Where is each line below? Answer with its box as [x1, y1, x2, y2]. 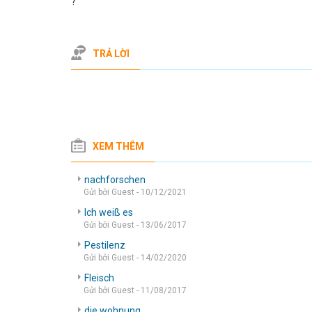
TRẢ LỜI [93, 48, 130, 59]
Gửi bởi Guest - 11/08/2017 [84, 285, 187, 295]
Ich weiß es [84, 206, 133, 218]
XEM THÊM [93, 140, 144, 152]
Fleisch [84, 272, 114, 283]
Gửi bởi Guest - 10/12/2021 [84, 187, 187, 197]
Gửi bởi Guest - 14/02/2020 [84, 252, 187, 263]
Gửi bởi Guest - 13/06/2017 [84, 219, 187, 230]
